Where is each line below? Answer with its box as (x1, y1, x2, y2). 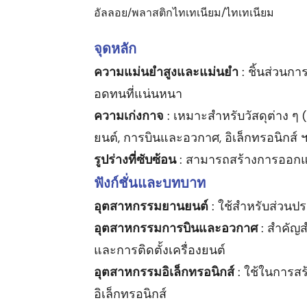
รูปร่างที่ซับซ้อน (94, 151, 180, 168)
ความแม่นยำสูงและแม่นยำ (94, 63, 242, 80)
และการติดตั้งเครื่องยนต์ (94, 241, 225, 258)
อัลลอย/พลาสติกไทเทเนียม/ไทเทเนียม (94, 5, 274, 20)
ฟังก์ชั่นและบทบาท (94, 173, 206, 192)
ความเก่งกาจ (94, 107, 167, 124)
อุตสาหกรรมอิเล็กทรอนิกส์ (94, 263, 238, 280)
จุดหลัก (94, 39, 136, 58)
